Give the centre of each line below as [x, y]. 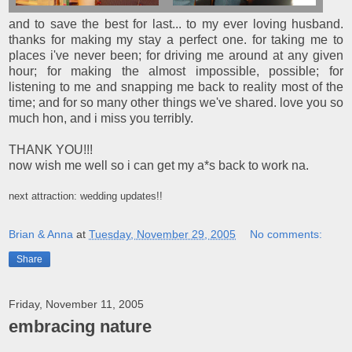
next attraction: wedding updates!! [86, 196]
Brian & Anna [41, 234]
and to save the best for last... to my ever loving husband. [176, 24]
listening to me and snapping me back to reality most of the [176, 86]
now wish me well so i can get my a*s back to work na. [159, 165]
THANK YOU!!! [51, 149]
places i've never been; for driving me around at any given [176, 55]
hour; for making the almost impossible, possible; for [176, 71]
